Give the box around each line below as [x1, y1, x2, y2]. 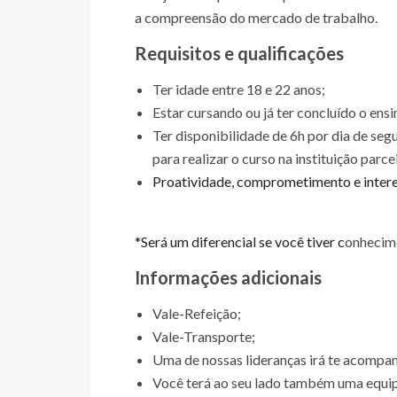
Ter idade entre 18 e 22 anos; [152, 81, 325, 97]
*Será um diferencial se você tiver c [135, 233, 345, 250]
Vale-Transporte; [152, 328, 255, 345]
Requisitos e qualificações [135, 43, 344, 64]
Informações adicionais [135, 267, 322, 288]
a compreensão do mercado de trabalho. [135, 9, 378, 26]
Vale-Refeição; [152, 305, 241, 322]
